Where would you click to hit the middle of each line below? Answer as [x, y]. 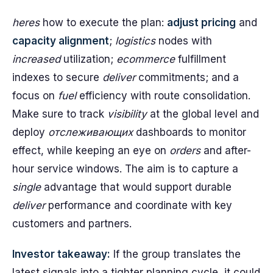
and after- [226, 151]
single [27, 187]
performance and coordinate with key [139, 205]
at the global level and [203, 114]
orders [185, 151]
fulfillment [200, 59]
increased [36, 59]
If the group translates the [175, 254]
